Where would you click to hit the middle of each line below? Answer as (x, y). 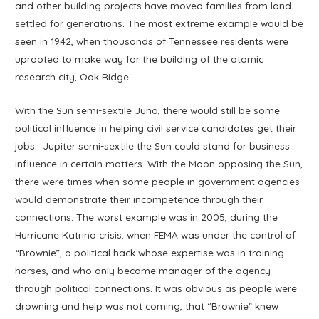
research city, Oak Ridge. (75, 77)
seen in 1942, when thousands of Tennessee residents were (152, 41)
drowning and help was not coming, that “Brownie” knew (147, 306)
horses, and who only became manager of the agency (143, 271)
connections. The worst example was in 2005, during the (147, 217)
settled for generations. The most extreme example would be (159, 23)
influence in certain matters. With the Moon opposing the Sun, (159, 164)
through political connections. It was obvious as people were (156, 288)
